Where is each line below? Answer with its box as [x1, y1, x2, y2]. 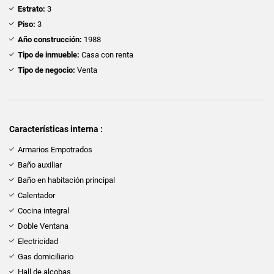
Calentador [18, 190, 55, 200]
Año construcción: [18, 34, 82, 44]
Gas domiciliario [18, 251, 73, 261]
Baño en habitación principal [18, 175, 115, 185]
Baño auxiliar [18, 160, 62, 169]
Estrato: [18, 4, 45, 13]
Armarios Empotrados [18, 144, 92, 154]
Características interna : [9, 124, 103, 134]
